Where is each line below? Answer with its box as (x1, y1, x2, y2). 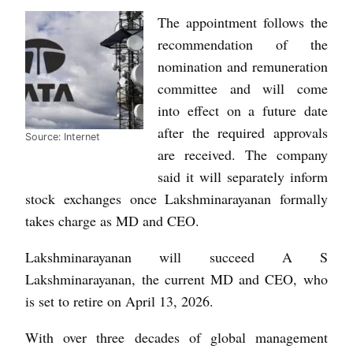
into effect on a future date (158, 100, 328, 120)
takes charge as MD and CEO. (25, 210, 200, 230)
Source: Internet (25, 130, 101, 143)
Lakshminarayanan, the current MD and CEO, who (25, 269, 328, 288)
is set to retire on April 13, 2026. (25, 291, 214, 310)
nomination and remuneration (158, 56, 328, 76)
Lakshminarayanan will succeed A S (25, 247, 328, 266)
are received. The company (158, 144, 328, 164)
